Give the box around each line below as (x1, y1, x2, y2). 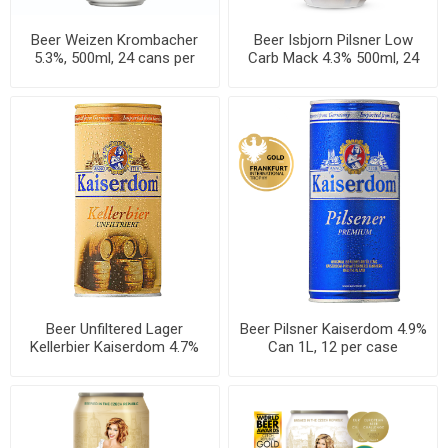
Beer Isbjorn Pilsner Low (253, 30, 413, 49)
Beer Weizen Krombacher (31, 30, 199, 49)
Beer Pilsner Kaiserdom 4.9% (239, 319, 427, 338)
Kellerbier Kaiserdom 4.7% (30, 337, 200, 356)
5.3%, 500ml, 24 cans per (34, 48, 196, 67)
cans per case (286, 66, 380, 85)
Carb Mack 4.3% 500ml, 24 (247, 48, 419, 67)
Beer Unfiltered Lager (46, 319, 184, 338)
